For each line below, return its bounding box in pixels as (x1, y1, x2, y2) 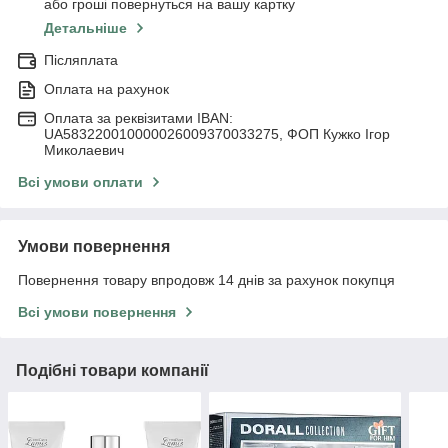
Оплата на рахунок (44, 81, 169, 98)
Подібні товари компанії (16, 362, 209, 380)
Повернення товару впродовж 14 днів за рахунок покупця (18, 272, 395, 289)
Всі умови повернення (18, 304, 176, 321)
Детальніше (44, 20, 127, 37)
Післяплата (44, 52, 118, 69)
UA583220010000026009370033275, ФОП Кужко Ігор (44, 126, 390, 143)
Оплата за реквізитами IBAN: (44, 110, 233, 127)
